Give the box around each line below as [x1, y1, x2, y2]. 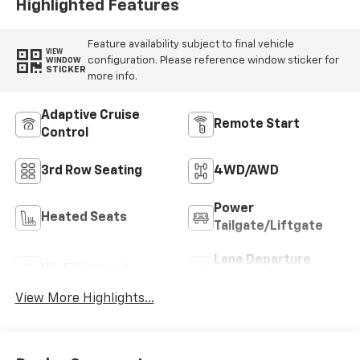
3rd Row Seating [40, 165, 142, 178]
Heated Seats [40, 211, 127, 225]
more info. [87, 71, 137, 82]
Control [40, 127, 88, 141]
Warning [214, 272, 264, 285]
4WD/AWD [214, 165, 279, 178]
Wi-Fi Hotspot [40, 263, 129, 276]
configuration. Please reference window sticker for [87, 55, 339, 66]
